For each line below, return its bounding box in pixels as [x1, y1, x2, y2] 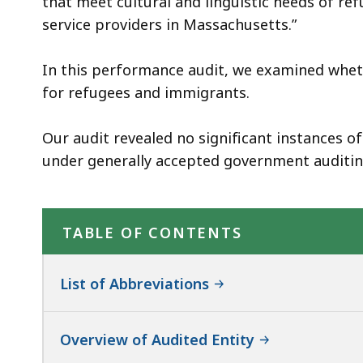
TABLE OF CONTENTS [62, 222, 242, 242]
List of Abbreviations [60, 273, 209, 293]
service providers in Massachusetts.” [42, 14, 297, 34]
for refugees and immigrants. [42, 82, 250, 102]
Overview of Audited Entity [60, 329, 254, 349]
